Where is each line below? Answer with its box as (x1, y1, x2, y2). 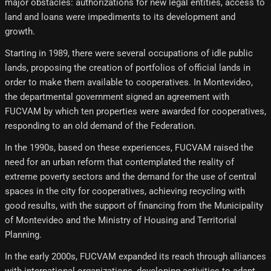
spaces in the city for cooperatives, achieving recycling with (5, 185, 245, 197)
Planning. (5, 229, 42, 240)
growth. (5, 25, 35, 37)
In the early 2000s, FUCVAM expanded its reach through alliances (5, 250, 266, 262)
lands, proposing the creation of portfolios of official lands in (5, 62, 250, 73)
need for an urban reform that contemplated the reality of (5, 156, 234, 168)
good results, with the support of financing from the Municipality (5, 200, 263, 211)
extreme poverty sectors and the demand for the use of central (5, 171, 256, 182)
